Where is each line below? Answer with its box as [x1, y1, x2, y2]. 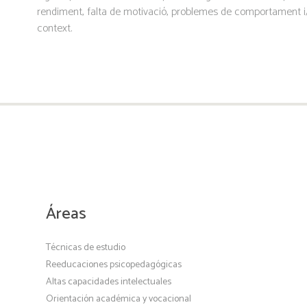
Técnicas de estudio [46, 240, 126, 256]
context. [37, 19, 72, 38]
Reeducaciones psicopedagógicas [46, 256, 182, 273]
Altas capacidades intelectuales [46, 273, 172, 290]
